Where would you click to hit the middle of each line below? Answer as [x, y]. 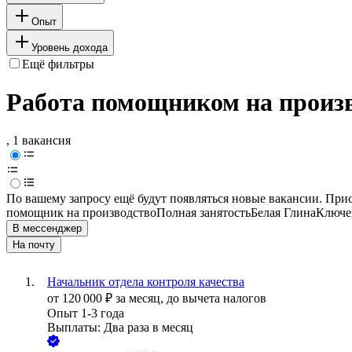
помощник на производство [81, 213]
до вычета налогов [216, 299]
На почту [34, 245]
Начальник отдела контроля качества [146, 282]
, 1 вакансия [38, 141]
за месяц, [141, 299]
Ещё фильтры [58, 64]
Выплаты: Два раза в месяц [120, 328]
